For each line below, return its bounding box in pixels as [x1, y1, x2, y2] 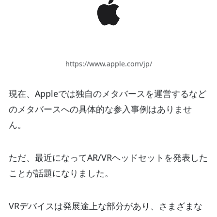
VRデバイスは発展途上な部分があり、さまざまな [8, 200, 202, 212]
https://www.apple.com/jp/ [65, 59, 152, 68]
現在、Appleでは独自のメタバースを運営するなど [8, 88, 206, 100]
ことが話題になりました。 [8, 167, 113, 179]
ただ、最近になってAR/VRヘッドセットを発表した [8, 152, 208, 164]
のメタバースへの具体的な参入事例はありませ [8, 103, 192, 115]
